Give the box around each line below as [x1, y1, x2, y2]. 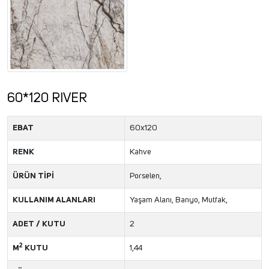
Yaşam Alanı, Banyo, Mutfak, [130, 196, 228, 205]
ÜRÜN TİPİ [13, 172, 54, 181]
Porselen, [130, 172, 162, 181]
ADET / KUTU [13, 220, 65, 229]
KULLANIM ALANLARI [13, 196, 95, 205]
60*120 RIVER [7, 92, 87, 106]
